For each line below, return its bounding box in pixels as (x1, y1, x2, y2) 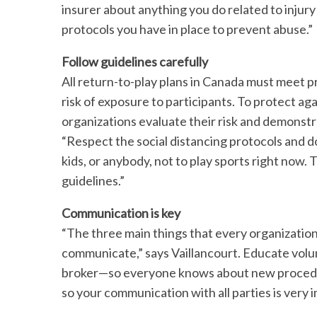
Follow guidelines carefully (62, 54, 210, 69)
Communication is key (62, 205, 183, 221)
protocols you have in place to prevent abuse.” (62, 21, 315, 37)
